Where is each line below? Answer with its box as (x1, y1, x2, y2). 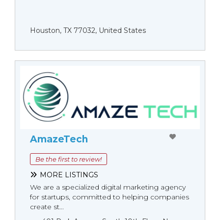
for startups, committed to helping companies (30, 192, 189, 201)
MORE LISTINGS (40, 170, 98, 179)
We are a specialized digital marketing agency (30, 182, 186, 192)
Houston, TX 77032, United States (30, 26, 146, 35)
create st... (30, 202, 64, 211)
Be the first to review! (35, 155, 102, 163)
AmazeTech (30, 133, 88, 145)
